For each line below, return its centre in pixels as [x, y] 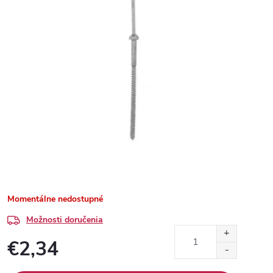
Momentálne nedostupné [55, 199]
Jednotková [28, 266]
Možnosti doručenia [65, 220]
